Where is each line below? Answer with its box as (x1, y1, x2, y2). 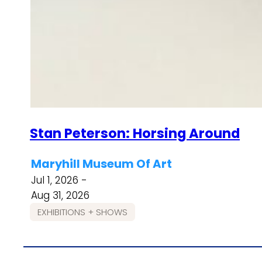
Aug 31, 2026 (31, 188, 90, 202)
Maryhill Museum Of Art (31, 155, 173, 172)
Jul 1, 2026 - (31, 173, 88, 187)
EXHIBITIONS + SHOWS (37, 205, 127, 218)
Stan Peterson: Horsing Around (30, 123, 240, 143)
